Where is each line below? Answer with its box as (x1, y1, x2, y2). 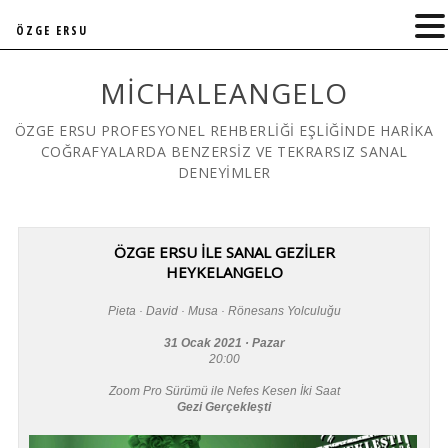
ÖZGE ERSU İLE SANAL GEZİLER (113, 242, 335, 262)
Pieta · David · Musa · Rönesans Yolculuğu (107, 304, 341, 318)
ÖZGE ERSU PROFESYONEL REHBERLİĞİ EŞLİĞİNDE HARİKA (14, 121, 434, 140)
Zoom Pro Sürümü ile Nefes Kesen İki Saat (108, 384, 340, 398)
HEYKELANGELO (165, 262, 283, 282)
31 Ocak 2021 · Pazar (163, 336, 285, 350)
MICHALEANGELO (100, 74, 348, 112)
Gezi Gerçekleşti (177, 400, 271, 414)
